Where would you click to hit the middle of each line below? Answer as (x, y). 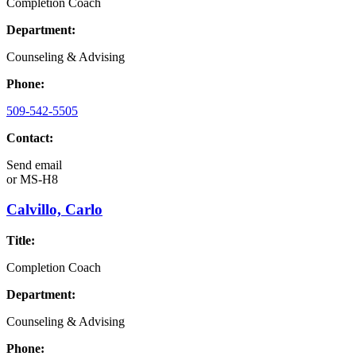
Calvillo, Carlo (54, 210)
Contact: (30, 137)
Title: (21, 241)
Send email (34, 164)
